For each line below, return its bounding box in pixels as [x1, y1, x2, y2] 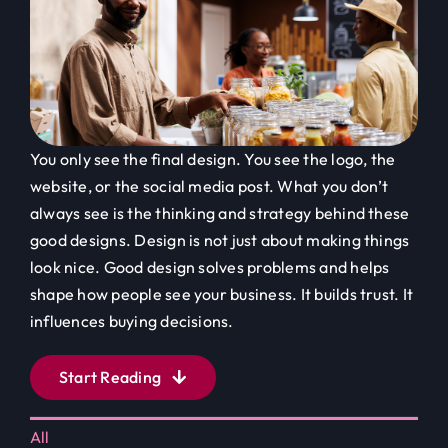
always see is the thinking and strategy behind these [29, 202, 410, 223]
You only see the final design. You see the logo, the [29, 148, 396, 169]
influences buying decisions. [29, 310, 234, 331]
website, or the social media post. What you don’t [29, 175, 389, 196]
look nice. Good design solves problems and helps [29, 256, 390, 277]
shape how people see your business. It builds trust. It [29, 283, 414, 304]
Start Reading [58, 366, 162, 387]
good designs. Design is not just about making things [29, 229, 410, 250]
